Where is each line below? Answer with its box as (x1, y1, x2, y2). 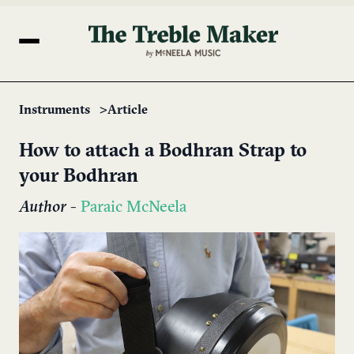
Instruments (19, 104, 90, 117)
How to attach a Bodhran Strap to (19, 141, 307, 161)
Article (107, 104, 148, 117)
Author (19, 199, 66, 216)
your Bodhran (19, 167, 138, 186)
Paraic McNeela (81, 199, 186, 216)
